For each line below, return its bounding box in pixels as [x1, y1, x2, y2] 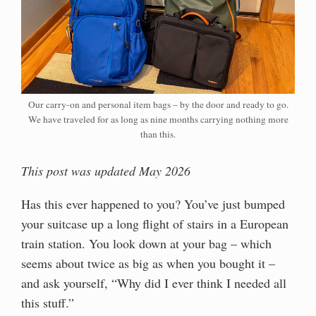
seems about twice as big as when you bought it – [21, 255, 275, 272]
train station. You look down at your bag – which [21, 235, 272, 253]
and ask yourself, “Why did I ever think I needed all [21, 274, 286, 292]
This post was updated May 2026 [21, 162, 190, 179]
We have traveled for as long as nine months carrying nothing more [28, 112, 288, 126]
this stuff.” [21, 294, 74, 312]
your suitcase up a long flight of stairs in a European [21, 215, 288, 233]
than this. [140, 127, 176, 140]
